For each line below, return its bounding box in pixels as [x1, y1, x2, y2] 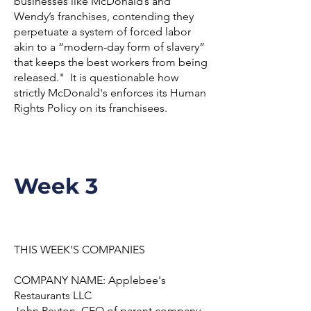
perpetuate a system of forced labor [14, 25, 191, 38]
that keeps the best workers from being [14, 56, 208, 69]
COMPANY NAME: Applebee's [14, 274, 166, 287]
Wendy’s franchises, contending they [14, 10, 194, 23]
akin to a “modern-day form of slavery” [14, 40, 205, 53]
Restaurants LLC [14, 289, 92, 302]
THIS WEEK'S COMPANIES [14, 243, 145, 256]
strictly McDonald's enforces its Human [14, 86, 206, 99]
